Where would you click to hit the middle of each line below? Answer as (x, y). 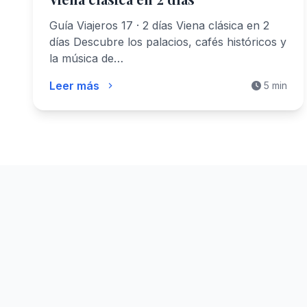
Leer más (74, 86)
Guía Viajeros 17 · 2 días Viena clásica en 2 (159, 25)
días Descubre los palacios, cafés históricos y (168, 42)
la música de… (86, 58)
